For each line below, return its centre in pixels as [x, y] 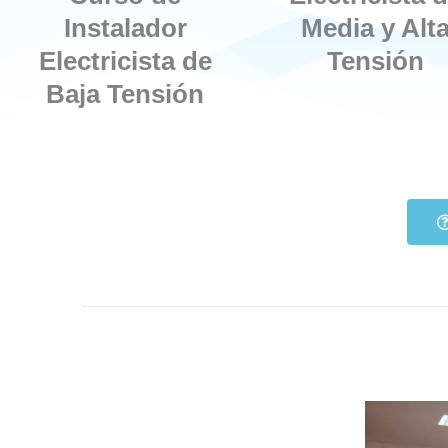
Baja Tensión [125, 94]
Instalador [125, 28]
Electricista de [125, 61]
